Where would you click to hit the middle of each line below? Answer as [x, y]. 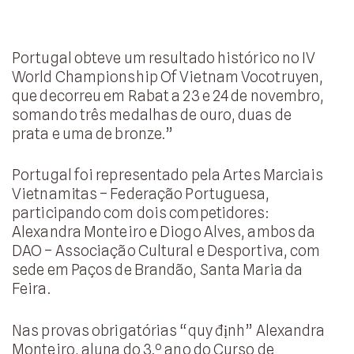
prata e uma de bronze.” [93, 133]
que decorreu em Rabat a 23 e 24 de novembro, [168, 95]
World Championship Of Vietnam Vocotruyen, [168, 76]
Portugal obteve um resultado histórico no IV [164, 57]
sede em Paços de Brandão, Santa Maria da [158, 270]
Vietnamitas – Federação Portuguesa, [141, 194]
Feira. [31, 289]
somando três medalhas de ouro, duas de [152, 114]
